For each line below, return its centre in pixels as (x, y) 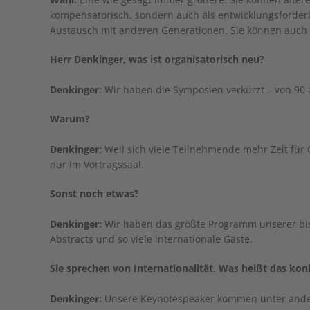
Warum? (70, 119)
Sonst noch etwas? (94, 193)
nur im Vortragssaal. (97, 164)
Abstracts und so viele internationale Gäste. (151, 239)
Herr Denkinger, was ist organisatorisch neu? (157, 59)
